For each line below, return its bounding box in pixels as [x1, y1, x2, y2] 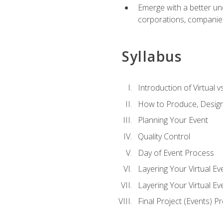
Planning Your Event [137, 114, 208, 126]
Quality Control [137, 130, 190, 142]
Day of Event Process [137, 147, 214, 158]
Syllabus [121, 47, 182, 66]
